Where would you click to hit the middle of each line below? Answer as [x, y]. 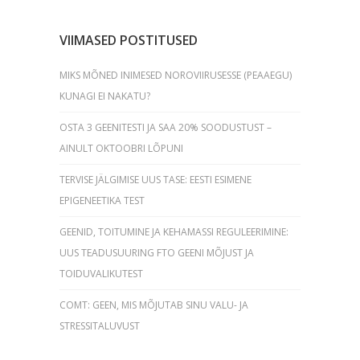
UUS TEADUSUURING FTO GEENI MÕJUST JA [157, 252]
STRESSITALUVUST [100, 325]
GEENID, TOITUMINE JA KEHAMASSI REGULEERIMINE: [174, 231]
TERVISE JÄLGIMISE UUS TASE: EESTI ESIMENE [155, 179]
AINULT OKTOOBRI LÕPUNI [121, 148]
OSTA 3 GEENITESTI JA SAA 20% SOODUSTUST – [166, 127]
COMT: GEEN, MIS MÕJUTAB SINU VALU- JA [154, 305]
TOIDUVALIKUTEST [101, 273]
